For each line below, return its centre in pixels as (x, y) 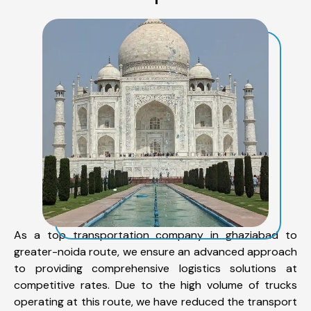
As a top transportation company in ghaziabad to (155, 235)
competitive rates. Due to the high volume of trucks (155, 285)
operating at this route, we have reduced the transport (155, 301)
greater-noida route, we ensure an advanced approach (155, 251)
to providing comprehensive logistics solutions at (155, 268)
